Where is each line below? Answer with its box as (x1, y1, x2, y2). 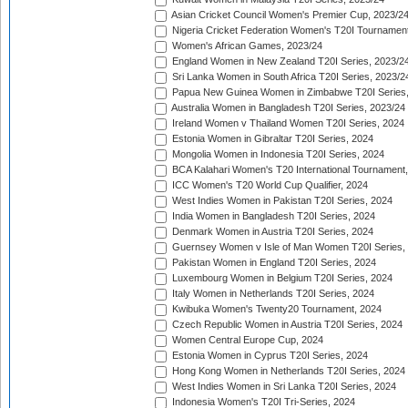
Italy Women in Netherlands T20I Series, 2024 (169, 288, 374, 300)
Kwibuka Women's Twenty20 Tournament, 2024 (169, 303, 382, 315)
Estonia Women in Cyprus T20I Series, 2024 (169, 350, 368, 362)
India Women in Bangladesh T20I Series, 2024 (169, 210, 375, 222)
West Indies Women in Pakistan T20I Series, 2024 (169, 195, 393, 207)
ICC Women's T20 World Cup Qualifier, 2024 (169, 179, 368, 191)
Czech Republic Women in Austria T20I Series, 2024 (169, 319, 403, 331)
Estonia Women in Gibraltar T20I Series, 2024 (169, 133, 373, 145)
